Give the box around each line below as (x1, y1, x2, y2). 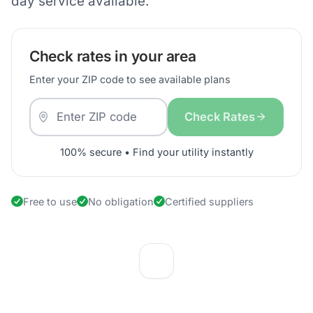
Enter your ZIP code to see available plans (29, 73, 231, 85)
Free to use (22, 195, 77, 208)
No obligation (87, 195, 154, 208)
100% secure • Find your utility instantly (59, 145, 254, 158)
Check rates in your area (29, 47, 196, 65)
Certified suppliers (165, 195, 254, 208)
